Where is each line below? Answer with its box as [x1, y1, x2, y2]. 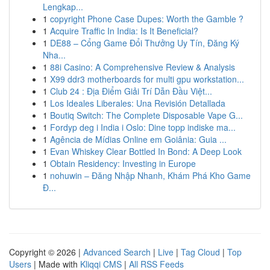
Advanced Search [83, 246, 151, 258]
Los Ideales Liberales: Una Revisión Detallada [50, 97, 225, 109]
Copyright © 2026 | [9, 246, 83, 258]
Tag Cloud [181, 246, 220, 258]
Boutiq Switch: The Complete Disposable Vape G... [50, 109, 243, 121]
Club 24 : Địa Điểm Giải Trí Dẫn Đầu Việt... [50, 85, 212, 97]
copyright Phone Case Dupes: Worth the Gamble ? [50, 13, 243, 25]
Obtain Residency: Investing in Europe [50, 157, 196, 169]
